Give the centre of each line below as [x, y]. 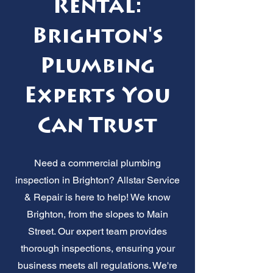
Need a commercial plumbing [97, 163]
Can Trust [97, 127]
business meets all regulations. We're [97, 265]
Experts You [97, 97]
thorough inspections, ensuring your [97, 248]
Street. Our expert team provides [97, 231]
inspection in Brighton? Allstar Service [97, 180]
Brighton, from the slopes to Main [97, 214]
